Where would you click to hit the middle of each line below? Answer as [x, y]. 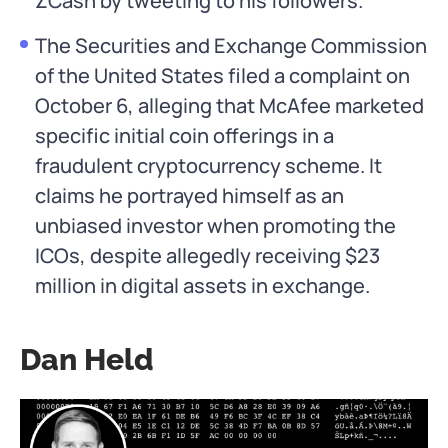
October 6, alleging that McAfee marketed [229, 106]
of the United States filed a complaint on [222, 76]
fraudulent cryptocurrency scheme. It [208, 166]
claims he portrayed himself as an [189, 196]
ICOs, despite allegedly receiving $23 [207, 256]
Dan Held [87, 360]
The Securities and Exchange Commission [231, 46]
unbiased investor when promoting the [215, 226]
